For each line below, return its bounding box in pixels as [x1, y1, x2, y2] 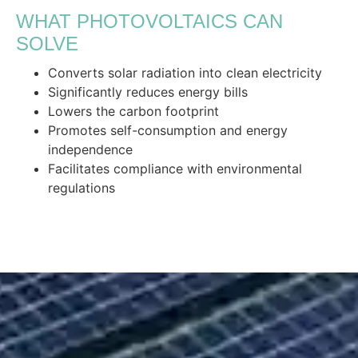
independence [48, 141, 133, 157]
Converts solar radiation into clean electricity [48, 65, 322, 81]
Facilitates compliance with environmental [48, 161, 302, 177]
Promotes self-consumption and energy [48, 122, 288, 138]
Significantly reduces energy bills [48, 84, 248, 100]
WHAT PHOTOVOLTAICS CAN [16, 10, 283, 32]
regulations [48, 180, 115, 196]
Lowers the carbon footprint [48, 103, 219, 119]
